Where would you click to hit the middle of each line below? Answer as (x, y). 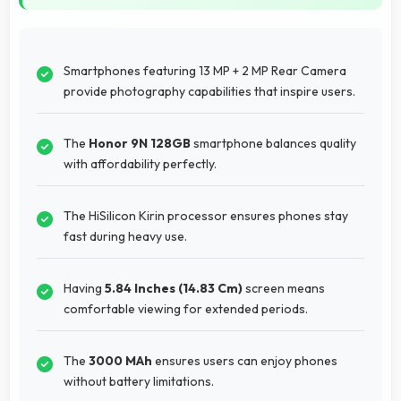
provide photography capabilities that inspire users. (209, 91)
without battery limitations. (139, 381)
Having (84, 288)
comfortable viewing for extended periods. (186, 308)
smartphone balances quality (273, 143)
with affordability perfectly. (140, 163)
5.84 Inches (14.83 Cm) (174, 288)
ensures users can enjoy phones (245, 360)
